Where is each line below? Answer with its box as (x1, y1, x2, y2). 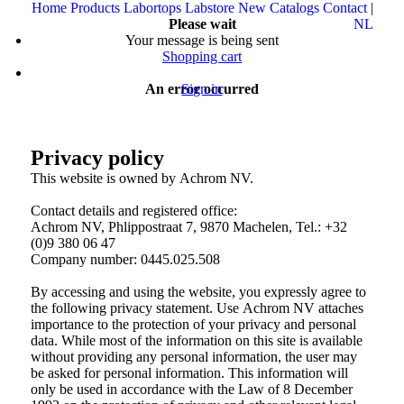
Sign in (181, 81, 223, 96)
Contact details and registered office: (30, 203, 237, 218)
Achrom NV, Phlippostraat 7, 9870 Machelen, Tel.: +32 (30, 219, 347, 234)
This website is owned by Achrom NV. (30, 170, 253, 186)
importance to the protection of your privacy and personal (30, 317, 356, 332)
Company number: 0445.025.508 (30, 252, 220, 267)
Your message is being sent (125, 32, 279, 48)
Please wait (168, 16, 236, 32)
